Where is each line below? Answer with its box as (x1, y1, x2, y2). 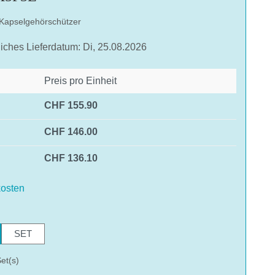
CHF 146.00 (44, 126, 98, 137)
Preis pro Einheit (44, 75, 117, 86)
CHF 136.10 (44, 152, 98, 163)
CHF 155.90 (44, 99, 98, 110)
